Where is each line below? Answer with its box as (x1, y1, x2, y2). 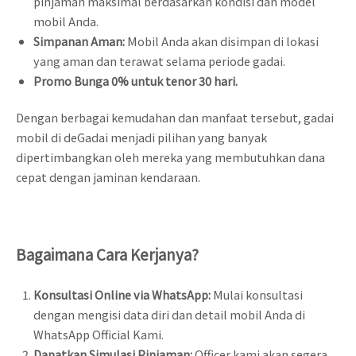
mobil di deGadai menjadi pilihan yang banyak (16, 129, 267, 146)
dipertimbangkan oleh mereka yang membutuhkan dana (16, 149, 325, 166)
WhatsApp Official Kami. (33, 325, 164, 342)
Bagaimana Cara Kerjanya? (16, 243, 199, 265)
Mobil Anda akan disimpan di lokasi (126, 32, 319, 49)
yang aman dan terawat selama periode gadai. (33, 52, 285, 69)
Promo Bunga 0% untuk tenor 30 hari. (33, 72, 238, 89)
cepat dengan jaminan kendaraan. (16, 168, 200, 186)
